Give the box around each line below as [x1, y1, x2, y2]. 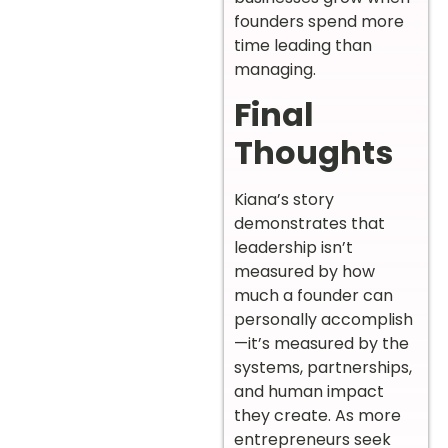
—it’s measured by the [234, 332, 409, 356]
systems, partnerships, [234, 356, 412, 380]
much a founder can [234, 284, 393, 308]
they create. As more [234, 404, 401, 428]
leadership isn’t [234, 236, 353, 260]
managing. [234, 58, 316, 82]
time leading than [234, 34, 372, 58]
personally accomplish [234, 308, 413, 332]
